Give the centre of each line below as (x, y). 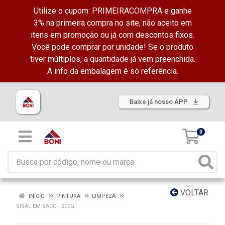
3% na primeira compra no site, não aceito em (113, 23)
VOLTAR (193, 193)
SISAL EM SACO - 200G (45, 206)
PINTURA (68, 196)
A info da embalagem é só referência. (113, 71)
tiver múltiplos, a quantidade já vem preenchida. (113, 59)
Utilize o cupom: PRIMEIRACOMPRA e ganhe (113, 11)
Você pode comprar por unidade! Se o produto (113, 47)
